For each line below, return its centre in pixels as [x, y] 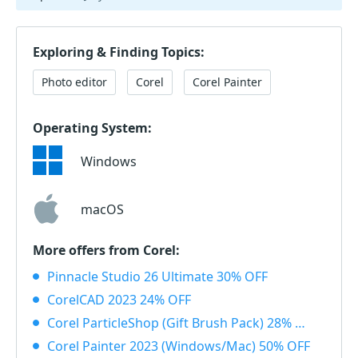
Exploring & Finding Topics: [119, 52]
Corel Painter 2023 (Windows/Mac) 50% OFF [179, 346]
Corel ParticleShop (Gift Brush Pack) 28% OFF [171, 322]
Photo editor [74, 82]
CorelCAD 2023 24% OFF [119, 299]
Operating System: [92, 127]
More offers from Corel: [106, 250]
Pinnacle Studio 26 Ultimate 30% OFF [157, 276]
